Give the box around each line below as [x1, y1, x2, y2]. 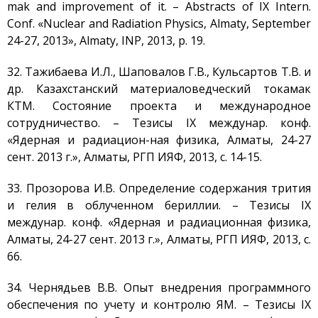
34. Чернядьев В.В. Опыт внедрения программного [7, 280, 311, 295]
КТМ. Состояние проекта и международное [7, 98, 311, 114]
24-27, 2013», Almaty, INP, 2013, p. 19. [7, 33, 205, 48]
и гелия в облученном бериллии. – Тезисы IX [7, 197, 311, 213]
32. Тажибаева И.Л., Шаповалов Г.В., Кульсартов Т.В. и [7, 64, 311, 79]
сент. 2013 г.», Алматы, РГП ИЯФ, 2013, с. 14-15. [7, 149, 262, 165]
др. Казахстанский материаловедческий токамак [7, 81, 311, 97]
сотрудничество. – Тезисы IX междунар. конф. [7, 115, 311, 131]
